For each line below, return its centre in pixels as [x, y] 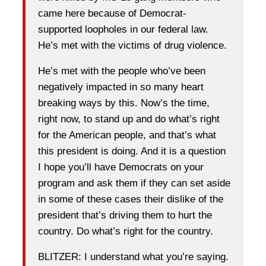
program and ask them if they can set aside [134, 183]
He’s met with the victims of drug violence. [132, 45]
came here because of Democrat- [112, 13]
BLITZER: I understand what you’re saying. [133, 256]
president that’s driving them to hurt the [125, 215]
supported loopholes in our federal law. [123, 29]
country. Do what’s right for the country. [126, 231]
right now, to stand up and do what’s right [129, 119]
